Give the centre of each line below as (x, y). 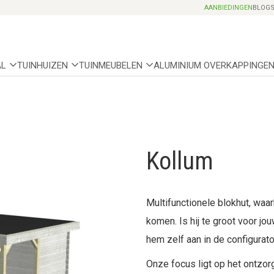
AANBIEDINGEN (228, 8)
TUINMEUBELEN (111, 65)
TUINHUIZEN (43, 65)
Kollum (180, 161)
